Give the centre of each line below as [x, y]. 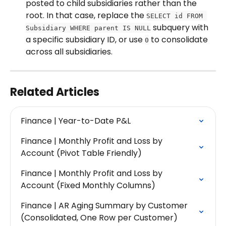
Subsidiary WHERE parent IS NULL [88, 28]
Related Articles [55, 92]
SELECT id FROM [177, 16]
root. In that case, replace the [86, 15]
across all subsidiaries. [69, 51]
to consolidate [179, 39]
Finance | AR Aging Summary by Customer [105, 205]
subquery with [181, 27]
